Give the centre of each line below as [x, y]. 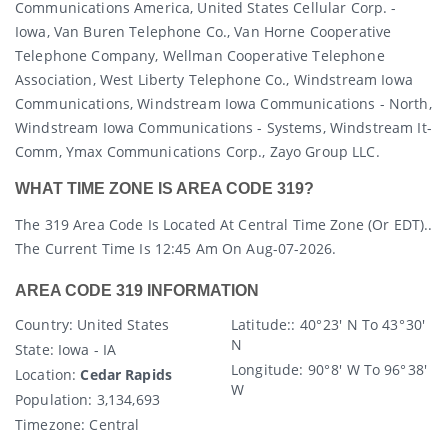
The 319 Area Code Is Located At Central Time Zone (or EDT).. [224, 225]
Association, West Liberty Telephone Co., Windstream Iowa [214, 79]
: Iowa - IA [87, 350]
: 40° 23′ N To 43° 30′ [358, 325]
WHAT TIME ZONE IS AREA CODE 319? [164, 189]
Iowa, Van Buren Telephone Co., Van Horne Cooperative [203, 31]
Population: [54, 400]
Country [42, 325]
